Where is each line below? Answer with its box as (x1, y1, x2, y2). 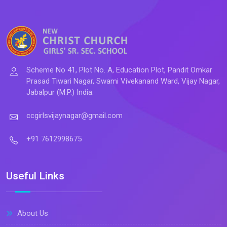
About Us (15, 208, 48, 218)
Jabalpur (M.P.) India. (26, 87, 94, 97)
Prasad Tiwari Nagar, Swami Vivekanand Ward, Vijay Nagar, (26, 76, 220, 86)
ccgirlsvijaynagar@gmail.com (26, 110, 123, 120)
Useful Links (6, 169, 64, 182)
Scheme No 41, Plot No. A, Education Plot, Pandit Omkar (26, 65, 212, 74)
